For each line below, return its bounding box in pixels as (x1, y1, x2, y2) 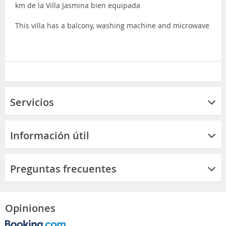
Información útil (10, 128, 89, 142)
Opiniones (5, 201, 55, 215)
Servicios (10, 95, 54, 109)
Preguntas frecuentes (10, 161, 117, 176)
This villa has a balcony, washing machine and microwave (15, 20, 209, 30)
